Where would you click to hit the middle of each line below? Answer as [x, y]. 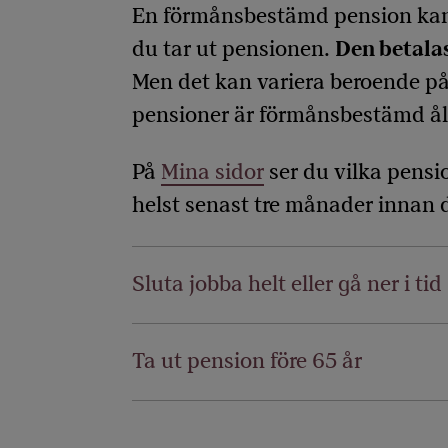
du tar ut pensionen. [233, 49]
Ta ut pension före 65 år [247, 361]
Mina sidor [212, 172]
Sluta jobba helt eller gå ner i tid [287, 284]
